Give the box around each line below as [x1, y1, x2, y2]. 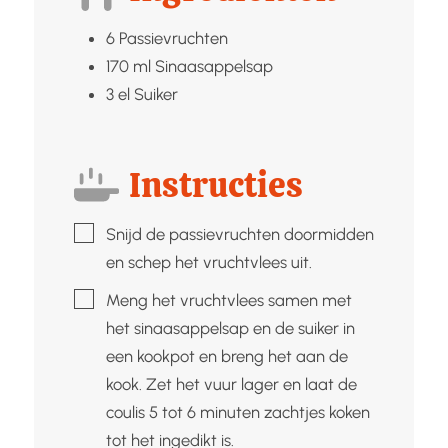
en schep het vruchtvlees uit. [105, 251, 312, 272]
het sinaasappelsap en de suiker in [105, 317, 355, 338]
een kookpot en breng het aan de [105, 345, 348, 366]
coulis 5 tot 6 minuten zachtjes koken [105, 401, 370, 422]
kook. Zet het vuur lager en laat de [105, 373, 357, 394]
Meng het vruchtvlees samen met [105, 289, 352, 310]
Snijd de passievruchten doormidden [105, 223, 374, 244]
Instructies [129, 161, 304, 208]
